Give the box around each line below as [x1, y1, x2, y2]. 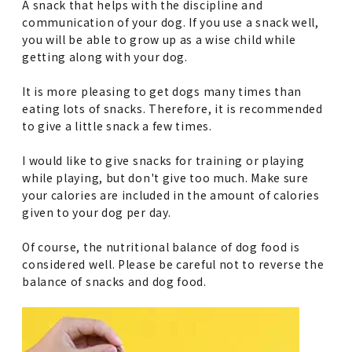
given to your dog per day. [22, 203, 171, 220]
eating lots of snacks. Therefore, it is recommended [22, 100, 323, 116]
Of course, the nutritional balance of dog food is [22, 238, 300, 255]
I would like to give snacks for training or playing [22, 152, 305, 168]
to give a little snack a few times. [22, 117, 212, 134]
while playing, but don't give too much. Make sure [22, 169, 309, 185]
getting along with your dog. [22, 48, 188, 64]
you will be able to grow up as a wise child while [22, 31, 296, 47]
